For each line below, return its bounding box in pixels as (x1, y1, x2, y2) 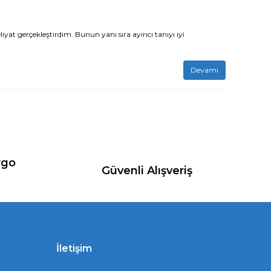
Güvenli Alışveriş (101, 164, 192, 177)
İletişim (56, 243, 92, 254)
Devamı (191, 65, 218, 74)
